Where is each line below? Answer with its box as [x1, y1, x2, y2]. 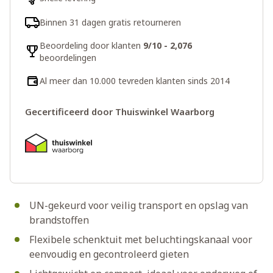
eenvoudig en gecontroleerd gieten [29, 247, 189, 261]
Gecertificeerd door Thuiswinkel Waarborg [25, 105, 214, 118]
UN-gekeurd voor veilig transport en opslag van [29, 199, 248, 213]
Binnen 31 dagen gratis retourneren [40, 16, 181, 28]
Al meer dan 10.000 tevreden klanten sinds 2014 [40, 74, 230, 87]
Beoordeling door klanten [39, 39, 143, 51]
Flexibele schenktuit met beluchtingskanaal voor [29, 233, 252, 247]
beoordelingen [39, 51, 96, 63]
